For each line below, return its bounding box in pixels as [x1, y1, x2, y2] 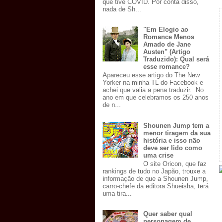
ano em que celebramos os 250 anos [103, 94, 209, 102]
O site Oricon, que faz [143, 160, 207, 168]
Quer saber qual [143, 210, 193, 218]
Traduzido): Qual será [143, 55, 210, 63]
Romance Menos [143, 33, 195, 41]
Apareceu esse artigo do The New [103, 71, 200, 79]
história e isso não [143, 136, 201, 144]
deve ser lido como [143, 144, 203, 152]
